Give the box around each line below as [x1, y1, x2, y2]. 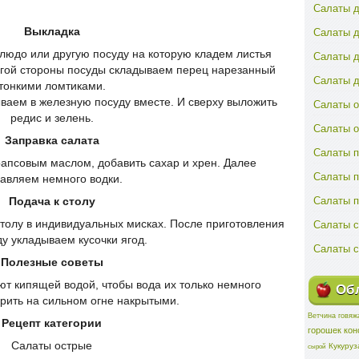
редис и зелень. [10, 111, 94, 124]
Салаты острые [11, 338, 92, 352]
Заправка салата [4, 133, 99, 147]
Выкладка [23, 24, 80, 38]
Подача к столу [8, 194, 95, 208]
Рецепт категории [2, 316, 102, 329]
